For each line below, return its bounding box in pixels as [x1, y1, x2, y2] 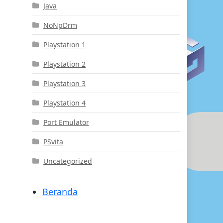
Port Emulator [43, 117, 90, 127]
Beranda [42, 185, 78, 198]
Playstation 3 [43, 78, 86, 88]
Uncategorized [43, 156, 93, 166]
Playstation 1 [43, 39, 86, 49]
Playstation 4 [43, 98, 86, 108]
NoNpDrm [43, 20, 78, 30]
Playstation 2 [43, 59, 86, 69]
